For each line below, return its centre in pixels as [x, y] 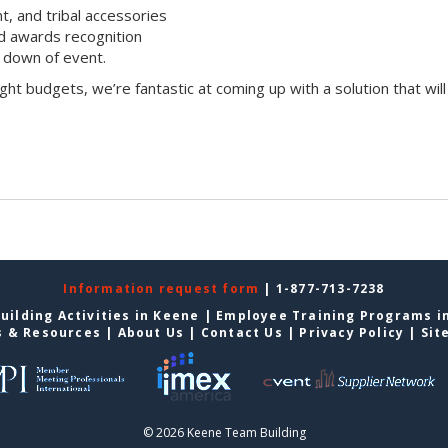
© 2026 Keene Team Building [224, 433]
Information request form [163, 289]
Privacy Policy [352, 333]
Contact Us [241, 333]
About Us [151, 333]
